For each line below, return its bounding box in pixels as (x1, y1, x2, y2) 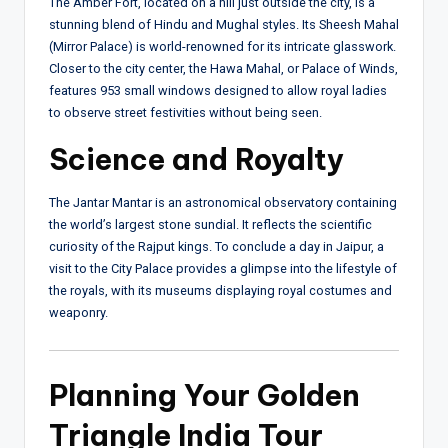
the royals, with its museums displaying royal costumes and (49, 283, 392, 299)
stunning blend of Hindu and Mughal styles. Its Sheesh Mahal (49, 17, 399, 33)
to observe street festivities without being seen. (49, 105, 322, 121)
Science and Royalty (49, 141, 344, 179)
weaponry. (49, 305, 108, 321)
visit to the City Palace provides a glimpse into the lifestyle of (49, 261, 397, 277)
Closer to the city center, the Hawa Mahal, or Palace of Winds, (49, 61, 398, 77)
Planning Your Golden (49, 377, 360, 415)
